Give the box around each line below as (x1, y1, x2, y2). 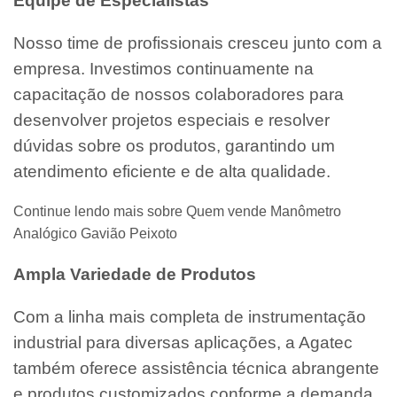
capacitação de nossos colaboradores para (13, 84, 344, 104)
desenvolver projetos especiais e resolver (13, 110, 330, 129)
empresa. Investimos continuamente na (13, 58, 314, 78)
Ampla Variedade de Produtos (13, 265, 256, 284)
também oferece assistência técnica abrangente (13, 358, 379, 378)
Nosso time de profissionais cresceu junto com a (13, 33, 382, 52)
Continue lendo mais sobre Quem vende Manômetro (13, 204, 341, 220)
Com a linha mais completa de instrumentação (13, 307, 366, 326)
